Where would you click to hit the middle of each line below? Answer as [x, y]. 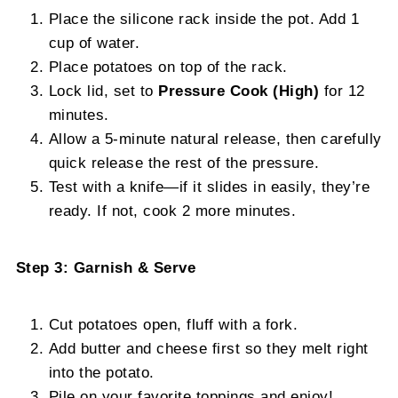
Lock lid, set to [103, 91]
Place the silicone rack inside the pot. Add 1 [204, 19]
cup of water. [94, 43]
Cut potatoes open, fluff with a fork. [173, 325]
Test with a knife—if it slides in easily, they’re [209, 187]
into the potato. [101, 373]
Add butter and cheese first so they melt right [208, 349]
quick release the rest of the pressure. [184, 163]
